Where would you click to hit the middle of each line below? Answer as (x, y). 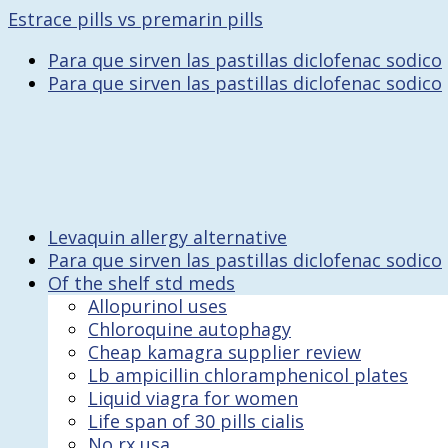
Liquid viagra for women (193, 398)
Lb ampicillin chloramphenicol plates (248, 375)
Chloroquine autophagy (189, 329)
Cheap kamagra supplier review (224, 352)
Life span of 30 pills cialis (196, 421)
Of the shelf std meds (141, 283)
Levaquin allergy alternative (167, 237)
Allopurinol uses (157, 306)
